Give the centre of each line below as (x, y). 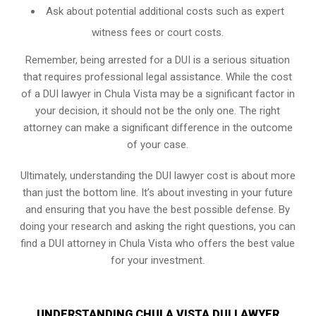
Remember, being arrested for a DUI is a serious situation (158, 60)
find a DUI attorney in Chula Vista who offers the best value (158, 243)
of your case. (158, 145)
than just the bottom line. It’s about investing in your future (158, 193)
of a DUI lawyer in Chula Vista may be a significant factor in (158, 94)
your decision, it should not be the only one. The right (158, 111)
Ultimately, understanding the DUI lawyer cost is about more (158, 176)
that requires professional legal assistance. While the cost (158, 77)
